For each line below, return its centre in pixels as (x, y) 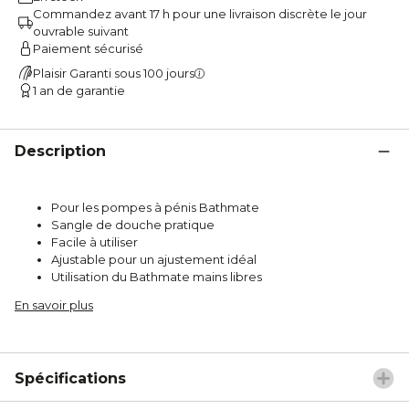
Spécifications (70, 378)
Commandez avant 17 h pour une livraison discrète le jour (200, 13)
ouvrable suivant (81, 31)
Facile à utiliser (94, 241)
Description (60, 151)
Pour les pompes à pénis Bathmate (155, 207)
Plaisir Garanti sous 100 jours (114, 73)
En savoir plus (54, 304)
